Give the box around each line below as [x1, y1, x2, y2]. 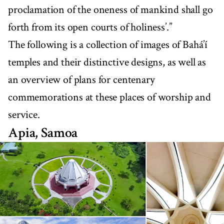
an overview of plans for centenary [8, 72, 155, 87]
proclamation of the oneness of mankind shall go [8, 2, 213, 17]
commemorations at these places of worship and [8, 90, 211, 105]
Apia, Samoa [8, 123, 78, 142]
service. [8, 107, 40, 122]
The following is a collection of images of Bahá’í [8, 37, 208, 52]
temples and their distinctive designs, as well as [8, 55, 206, 70]
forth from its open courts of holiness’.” [8, 20, 172, 35]
